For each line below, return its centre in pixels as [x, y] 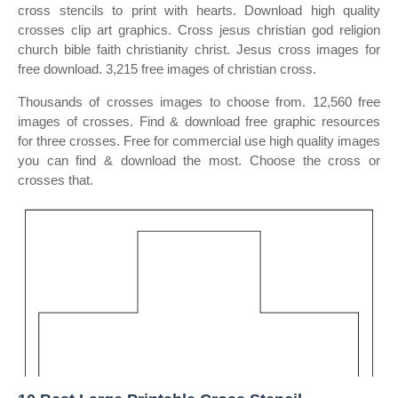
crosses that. [56, 180]
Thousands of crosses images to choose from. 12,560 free [199, 102]
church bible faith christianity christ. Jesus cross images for [199, 49]
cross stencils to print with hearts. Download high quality [199, 10]
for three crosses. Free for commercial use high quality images [199, 141]
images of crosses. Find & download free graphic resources [199, 121]
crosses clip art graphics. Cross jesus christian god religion [199, 30]
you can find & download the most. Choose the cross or [199, 160]
